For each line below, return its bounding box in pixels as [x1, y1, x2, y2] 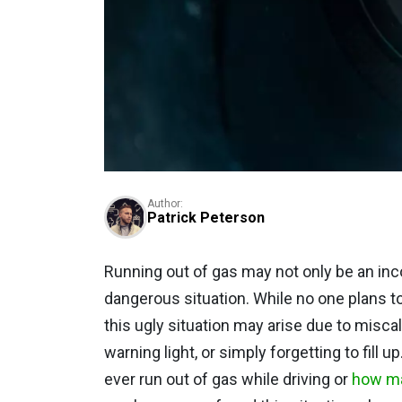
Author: [146, 197, 183, 210]
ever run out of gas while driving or [103, 370, 352, 389]
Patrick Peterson [146, 208, 265, 226]
